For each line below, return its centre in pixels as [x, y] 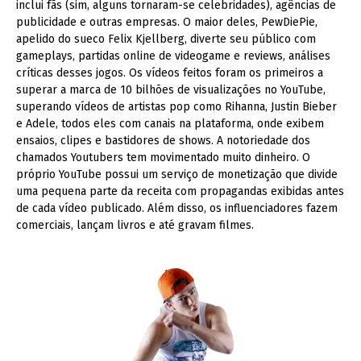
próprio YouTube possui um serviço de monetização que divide [177, 174]
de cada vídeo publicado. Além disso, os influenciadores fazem [177, 208]
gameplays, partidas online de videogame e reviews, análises [173, 56]
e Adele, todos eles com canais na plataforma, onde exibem [170, 123]
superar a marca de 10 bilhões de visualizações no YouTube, [171, 89]
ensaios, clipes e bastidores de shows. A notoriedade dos [163, 140]
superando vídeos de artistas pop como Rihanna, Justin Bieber [176, 106]
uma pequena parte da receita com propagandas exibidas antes [180, 191]
